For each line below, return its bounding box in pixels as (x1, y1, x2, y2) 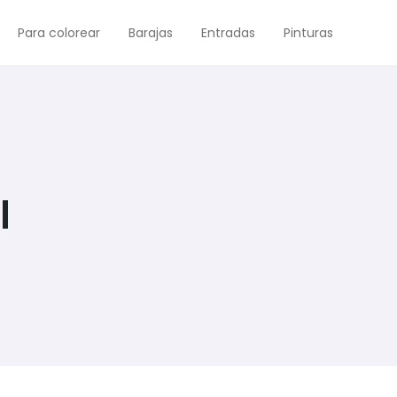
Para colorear (18, 24, 100, 42)
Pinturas (284, 24, 333, 42)
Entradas (201, 24, 255, 42)
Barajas (128, 24, 173, 42)
